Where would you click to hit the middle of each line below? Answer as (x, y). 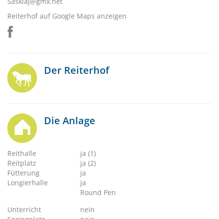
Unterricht (24, 209)
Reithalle (22, 153)
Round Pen (98, 192)
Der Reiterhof (77, 70)
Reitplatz (22, 163)
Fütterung (23, 173)
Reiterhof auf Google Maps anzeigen (67, 16)
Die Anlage (70, 120)
